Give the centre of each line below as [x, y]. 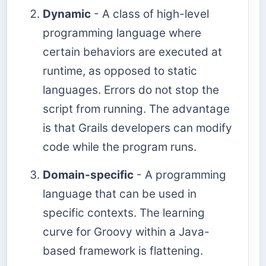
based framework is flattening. [123, 251]
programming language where [122, 33]
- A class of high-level [150, 14]
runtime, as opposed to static [120, 71]
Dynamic [67, 14]
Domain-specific [88, 175]
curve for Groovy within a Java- [126, 232]
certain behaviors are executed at [132, 52]
